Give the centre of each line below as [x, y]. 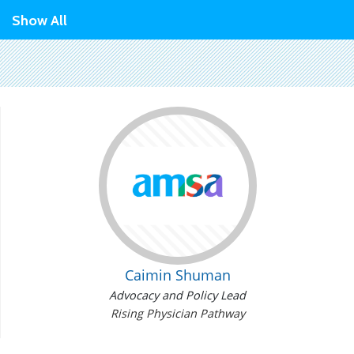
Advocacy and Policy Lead [177, 296]
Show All [40, 21]
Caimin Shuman [177, 275]
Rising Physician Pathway [177, 314]
